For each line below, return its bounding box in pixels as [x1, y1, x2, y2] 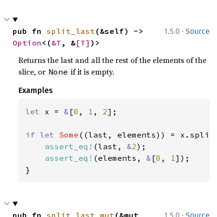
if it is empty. [69, 66, 115, 77]
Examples [18, 86, 53, 95]
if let [25, 130, 60, 140]
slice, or [18, 66, 48, 77]
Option [13, 38, 42, 48]
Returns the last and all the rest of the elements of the [18, 55, 207, 66]
